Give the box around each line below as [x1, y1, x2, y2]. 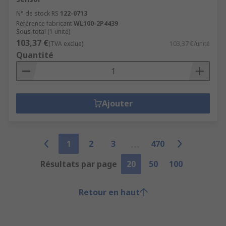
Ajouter [101, 98, 133, 109]
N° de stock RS [16, 9, 59, 18]
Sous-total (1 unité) [16, 27, 70, 36]
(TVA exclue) [48, 39, 83, 48]
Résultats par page [40, 158, 117, 169]
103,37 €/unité [169, 39, 210, 48]
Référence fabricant [16, 19, 72, 28]
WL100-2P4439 [74, 19, 118, 28]
